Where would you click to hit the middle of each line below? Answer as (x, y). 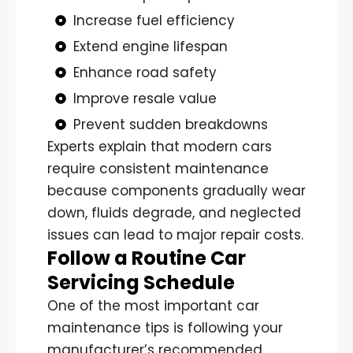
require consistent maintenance (158, 168)
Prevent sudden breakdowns (170, 124)
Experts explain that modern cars (160, 146)
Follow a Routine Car (147, 258)
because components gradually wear (176, 190)
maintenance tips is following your (165, 327)
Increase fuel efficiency (154, 20)
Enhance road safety (145, 72)
